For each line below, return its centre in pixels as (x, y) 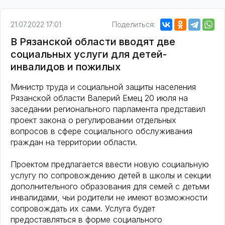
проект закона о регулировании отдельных (93, 120)
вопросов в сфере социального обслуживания (101, 131)
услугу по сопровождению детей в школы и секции (111, 176)
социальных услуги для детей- (89, 54)
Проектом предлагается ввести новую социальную (110, 164)
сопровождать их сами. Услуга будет (83, 209)
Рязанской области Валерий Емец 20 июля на (99, 98)
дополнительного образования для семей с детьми (110, 187)
